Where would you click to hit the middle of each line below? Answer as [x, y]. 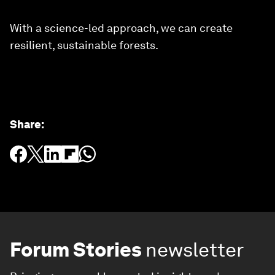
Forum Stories [76, 250]
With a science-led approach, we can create [121, 28]
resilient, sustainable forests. [84, 45]
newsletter [195, 250]
